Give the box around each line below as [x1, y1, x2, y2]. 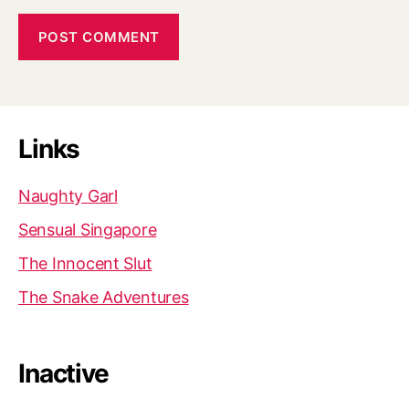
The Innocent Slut [18, 254, 152, 274]
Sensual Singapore [18, 220, 157, 240]
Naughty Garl [18, 186, 118, 206]
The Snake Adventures [18, 288, 189, 308]
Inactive [18, 357, 109, 389]
